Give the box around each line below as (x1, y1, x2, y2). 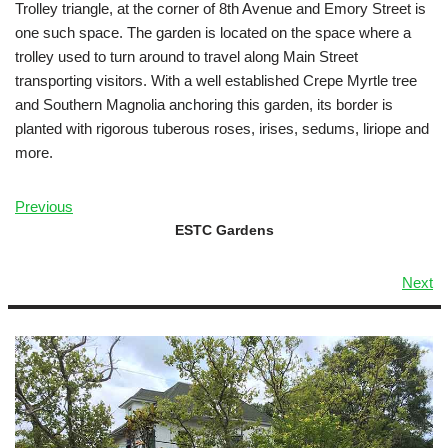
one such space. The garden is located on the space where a (15, 24, 411, 42)
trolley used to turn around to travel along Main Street (15, 48, 358, 66)
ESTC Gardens (174, 222, 274, 239)
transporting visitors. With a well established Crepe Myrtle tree (15, 72, 417, 90)
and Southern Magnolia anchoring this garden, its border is (15, 96, 393, 114)
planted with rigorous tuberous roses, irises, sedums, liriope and (15, 120, 429, 138)
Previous (15, 198, 73, 216)
